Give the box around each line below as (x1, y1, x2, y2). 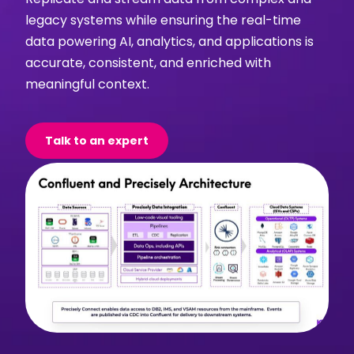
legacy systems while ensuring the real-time (25, 11, 302, 29)
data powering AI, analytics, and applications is (25, 32, 314, 51)
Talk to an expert (45, 133, 149, 149)
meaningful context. (25, 75, 150, 93)
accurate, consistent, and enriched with (25, 54, 272, 72)
